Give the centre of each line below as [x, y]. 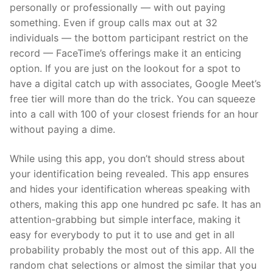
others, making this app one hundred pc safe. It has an [135, 204]
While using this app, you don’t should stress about [127, 158]
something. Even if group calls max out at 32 [114, 23]
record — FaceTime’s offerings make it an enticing [126, 53]
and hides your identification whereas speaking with [130, 189]
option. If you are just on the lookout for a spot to [125, 69]
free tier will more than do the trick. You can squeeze [133, 99]
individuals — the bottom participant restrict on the [129, 38]
